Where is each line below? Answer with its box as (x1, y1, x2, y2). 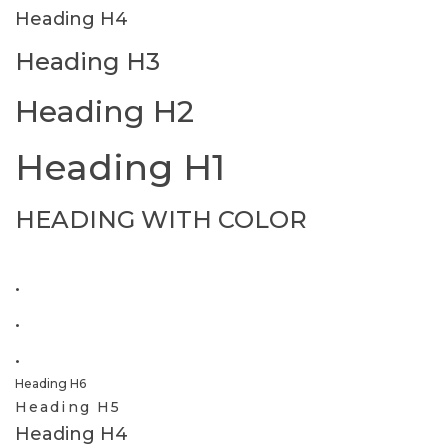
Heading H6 (15, 376, 86, 391)
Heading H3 (15, 47, 160, 76)
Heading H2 (15, 93, 194, 130)
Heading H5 (15, 398, 121, 416)
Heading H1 (15, 145, 225, 189)
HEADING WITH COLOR (15, 205, 307, 234)
